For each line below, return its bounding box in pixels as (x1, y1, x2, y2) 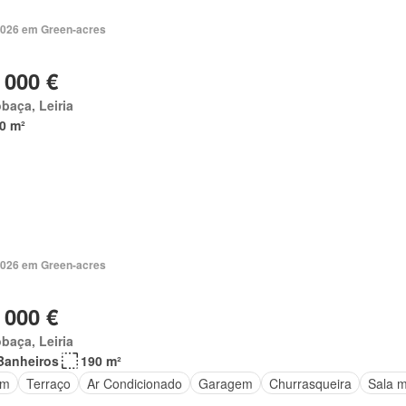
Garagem (198, 373, 253, 392)
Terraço (25, 373, 71, 392)
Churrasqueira (268, 373, 352, 392)
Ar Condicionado (86, 373, 182, 392)
